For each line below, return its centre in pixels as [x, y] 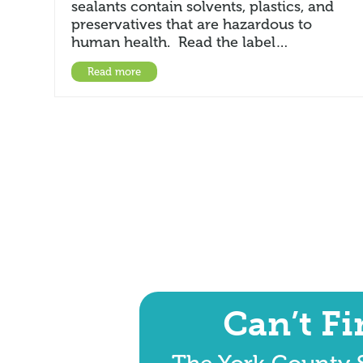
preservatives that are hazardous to [192, 24]
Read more [115, 71]
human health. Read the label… [180, 42]
